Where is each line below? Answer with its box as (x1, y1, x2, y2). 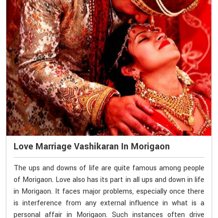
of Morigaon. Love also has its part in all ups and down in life (14, 174, 204, 185)
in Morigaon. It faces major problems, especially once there (14, 186, 204, 197)
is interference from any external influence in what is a (14, 198, 204, 208)
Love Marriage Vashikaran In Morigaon (14, 140, 170, 153)
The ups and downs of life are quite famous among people (14, 163, 204, 173)
